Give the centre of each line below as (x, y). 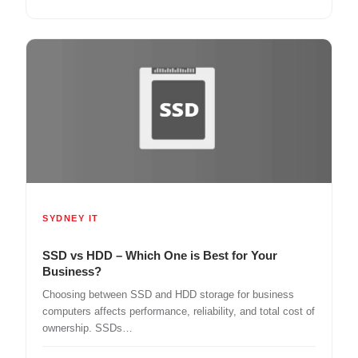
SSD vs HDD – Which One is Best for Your (160, 256)
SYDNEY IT (71, 219)
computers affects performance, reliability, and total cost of (179, 312)
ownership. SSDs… (88, 328)
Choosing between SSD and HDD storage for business (168, 295)
